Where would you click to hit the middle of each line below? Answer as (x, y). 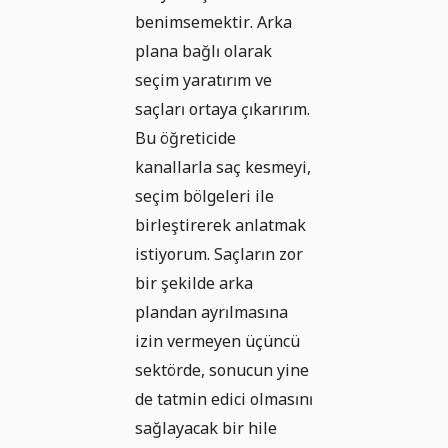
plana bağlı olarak (203, 51)
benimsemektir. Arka (213, 22)
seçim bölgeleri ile (204, 196)
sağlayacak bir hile (206, 428)
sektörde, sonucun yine (222, 370)
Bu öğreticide (185, 138)
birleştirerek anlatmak (220, 225)
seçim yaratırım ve (203, 80)
